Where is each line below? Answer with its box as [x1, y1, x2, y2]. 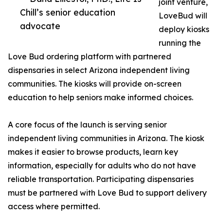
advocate [20, 20, 60, 31]
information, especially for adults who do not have [8, 161, 196, 170]
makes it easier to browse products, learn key [8, 147, 178, 157]
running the [159, 38, 201, 48]
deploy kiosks [159, 24, 209, 34]
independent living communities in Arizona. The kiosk [8, 133, 204, 143]
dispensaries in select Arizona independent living [8, 65, 190, 75]
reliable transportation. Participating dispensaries [8, 174, 194, 184]
